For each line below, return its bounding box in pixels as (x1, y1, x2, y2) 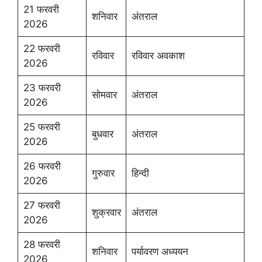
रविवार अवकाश (131, 50, 185, 61)
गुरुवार (91, 167, 115, 179)
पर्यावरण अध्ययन (131, 246, 188, 257)
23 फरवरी (23, 82, 61, 94)
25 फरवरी (23, 121, 60, 133)
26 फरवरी (23, 160, 61, 172)
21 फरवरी (23, 4, 59, 15)
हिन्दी (131, 167, 149, 179)
